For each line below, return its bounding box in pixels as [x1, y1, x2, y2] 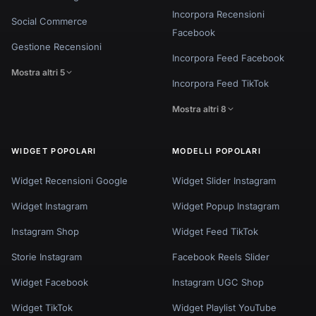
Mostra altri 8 [172, 103, 226, 114]
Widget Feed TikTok [172, 225, 258, 237]
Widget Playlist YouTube [172, 301, 276, 313]
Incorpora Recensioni [172, 8, 265, 20]
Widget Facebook [11, 276, 88, 288]
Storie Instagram [11, 250, 82, 262]
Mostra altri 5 [11, 66, 65, 78]
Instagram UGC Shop [172, 276, 264, 288]
